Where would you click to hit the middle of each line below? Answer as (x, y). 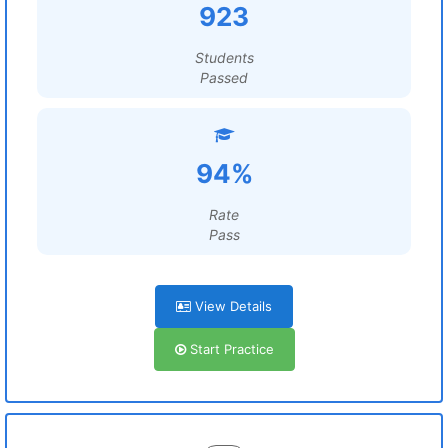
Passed (224, 77)
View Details (231, 306)
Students (224, 57)
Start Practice (229, 349)
